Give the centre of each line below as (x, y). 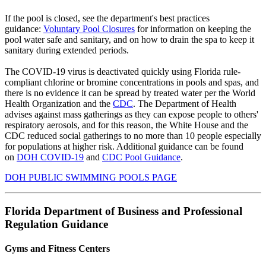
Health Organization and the (59, 104)
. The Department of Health (185, 104)
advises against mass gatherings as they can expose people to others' (132, 115)
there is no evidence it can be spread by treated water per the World (130, 93)
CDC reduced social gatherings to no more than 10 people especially (133, 136)
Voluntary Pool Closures (89, 29)
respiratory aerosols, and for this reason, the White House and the (126, 125)
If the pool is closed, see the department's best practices (107, 18)
